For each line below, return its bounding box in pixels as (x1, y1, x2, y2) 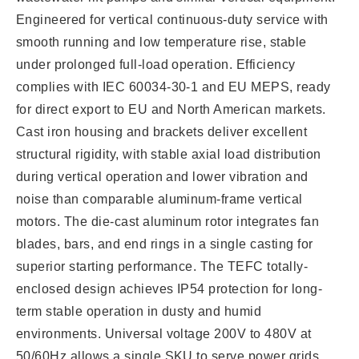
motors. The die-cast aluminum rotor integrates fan (16, 214, 320, 228)
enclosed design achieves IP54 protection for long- (16, 281, 323, 296)
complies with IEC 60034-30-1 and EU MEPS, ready (16, 79, 331, 94)
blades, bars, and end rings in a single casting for (16, 236, 313, 251)
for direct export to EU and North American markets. (16, 102, 326, 116)
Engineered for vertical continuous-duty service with (16, 12, 329, 26)
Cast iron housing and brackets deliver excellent (16, 124, 308, 139)
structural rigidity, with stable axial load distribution (16, 147, 321, 161)
